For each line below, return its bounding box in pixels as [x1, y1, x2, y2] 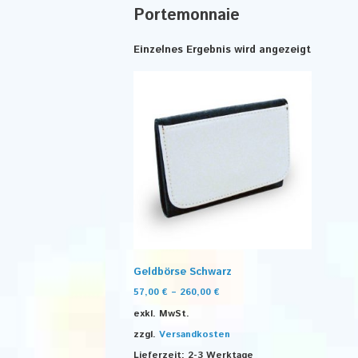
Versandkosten [159, 327, 230, 341]
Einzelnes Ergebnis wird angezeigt [133, 42, 311, 58]
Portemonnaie [133, 4, 240, 27]
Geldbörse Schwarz [133, 265, 232, 280]
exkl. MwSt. [133, 306, 189, 320]
